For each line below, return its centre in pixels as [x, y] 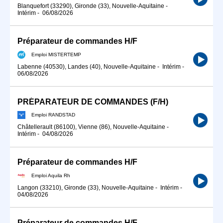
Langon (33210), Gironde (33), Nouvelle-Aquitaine [86, 188]
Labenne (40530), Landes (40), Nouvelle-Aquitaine [87, 66]
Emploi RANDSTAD [53, 114]
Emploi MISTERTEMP [56, 54]
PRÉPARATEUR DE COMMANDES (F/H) [93, 102]
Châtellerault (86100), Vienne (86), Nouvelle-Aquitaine [91, 127]
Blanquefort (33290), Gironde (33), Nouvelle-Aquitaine [91, 6]
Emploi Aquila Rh [51, 175]
